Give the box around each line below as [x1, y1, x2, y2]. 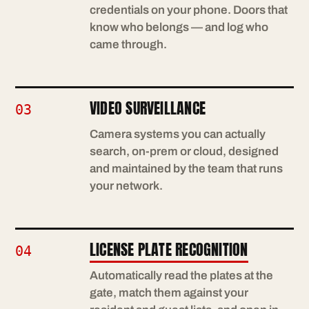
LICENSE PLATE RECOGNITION [90, 238, 248, 261]
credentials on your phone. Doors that [90, 3, 288, 17]
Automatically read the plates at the [90, 269, 273, 282]
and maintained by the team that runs [90, 162, 283, 175]
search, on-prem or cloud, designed [90, 145, 279, 158]
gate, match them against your [90, 286, 248, 299]
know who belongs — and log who [90, 21, 268, 34]
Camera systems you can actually [90, 128, 266, 141]
